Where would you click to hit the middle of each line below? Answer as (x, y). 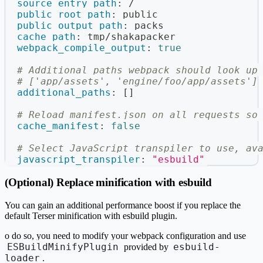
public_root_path (64, 14)
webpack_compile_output (82, 48)
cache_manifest (58, 126)
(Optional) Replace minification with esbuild (108, 183)
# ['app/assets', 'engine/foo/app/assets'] (137, 81)
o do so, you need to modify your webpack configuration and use (125, 235)
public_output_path (70, 25)
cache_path (46, 36)
